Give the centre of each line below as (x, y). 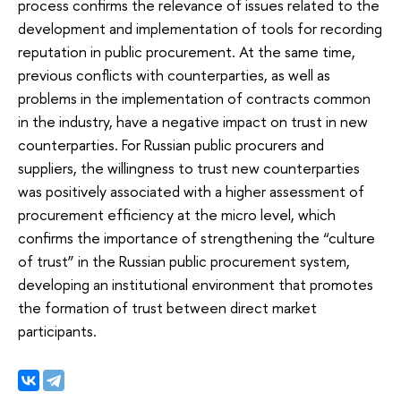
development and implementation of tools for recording (200, 28)
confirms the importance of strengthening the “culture (196, 237)
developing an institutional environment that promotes (196, 284)
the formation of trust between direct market (167, 307)
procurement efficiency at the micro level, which (177, 214)
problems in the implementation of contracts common (194, 98)
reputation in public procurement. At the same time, (187, 51)
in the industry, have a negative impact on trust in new (193, 121)
